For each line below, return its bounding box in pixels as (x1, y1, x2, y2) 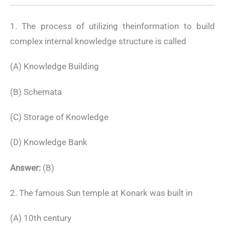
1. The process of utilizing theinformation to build (10, 21, 215, 31)
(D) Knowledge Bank (10, 137, 87, 148)
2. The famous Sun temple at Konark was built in (10, 188, 192, 198)
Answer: (10, 162, 41, 173)
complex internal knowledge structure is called (10, 36, 186, 46)
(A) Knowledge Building (10, 61, 99, 72)
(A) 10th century (10, 213, 71, 223)
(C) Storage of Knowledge (10, 111, 108, 122)
